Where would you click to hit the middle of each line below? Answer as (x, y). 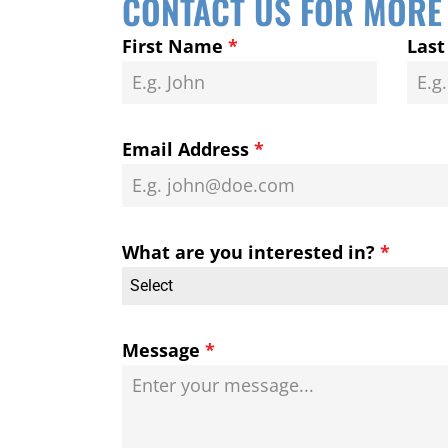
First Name (175, 46)
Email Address (188, 149)
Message (163, 350)
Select (151, 285)
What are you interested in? (251, 252)
